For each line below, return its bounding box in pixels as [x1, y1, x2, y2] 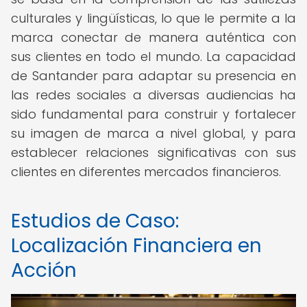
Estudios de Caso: [11, 208, 179, 234]
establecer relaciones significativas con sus [11, 144, 296, 161]
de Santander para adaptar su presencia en [11, 67, 296, 84]
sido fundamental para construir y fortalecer [11, 106, 296, 123]
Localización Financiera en [11, 232, 262, 259]
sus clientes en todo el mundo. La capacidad [11, 48, 296, 65]
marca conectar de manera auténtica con [11, 29, 296, 46]
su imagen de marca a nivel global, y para [11, 125, 296, 142]
